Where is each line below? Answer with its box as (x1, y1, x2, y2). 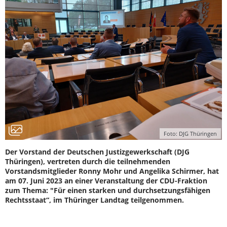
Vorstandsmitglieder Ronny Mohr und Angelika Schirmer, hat (5, 166, 219, 176)
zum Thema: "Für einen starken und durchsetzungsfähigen (5, 185, 210, 195)
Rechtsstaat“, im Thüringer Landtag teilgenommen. (5, 195, 184, 205)
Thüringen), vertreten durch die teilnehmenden (5, 157, 170, 166)
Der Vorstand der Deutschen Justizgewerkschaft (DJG (5, 147, 190, 157)
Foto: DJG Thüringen (164, 130, 217, 137)
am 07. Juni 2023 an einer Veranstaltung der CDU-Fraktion (5, 176, 207, 185)
